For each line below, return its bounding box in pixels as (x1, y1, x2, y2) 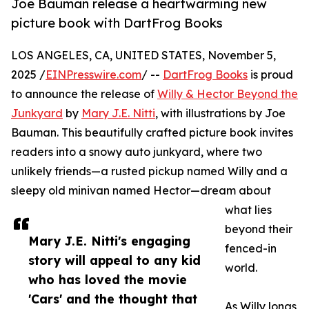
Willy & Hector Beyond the (157, 87, 298, 101)
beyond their (225, 222, 292, 237)
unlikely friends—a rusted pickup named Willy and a (11, 164, 288, 179)
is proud (248, 68, 293, 82)
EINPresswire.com (46, 68, 141, 82)
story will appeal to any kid (28, 252, 201, 268)
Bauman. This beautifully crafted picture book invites (11, 126, 293, 140)
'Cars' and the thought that (28, 291, 197, 307)
